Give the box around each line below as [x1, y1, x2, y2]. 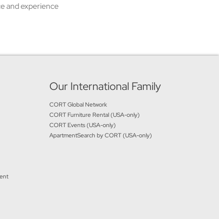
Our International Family [49, 79, 161, 93]
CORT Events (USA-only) [49, 121, 116, 129]
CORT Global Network [49, 101, 107, 109]
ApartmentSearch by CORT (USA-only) [49, 131, 152, 139]
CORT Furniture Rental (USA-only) [49, 111, 140, 119]
